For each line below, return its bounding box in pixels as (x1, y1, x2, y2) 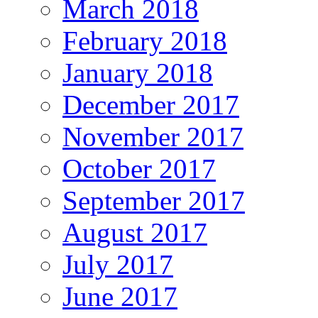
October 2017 (62, 153, 216, 184)
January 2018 (62, 57, 213, 88)
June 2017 (62, 280, 177, 312)
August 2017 (62, 216, 207, 248)
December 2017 (62, 89, 239, 120)
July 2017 (62, 248, 173, 280)
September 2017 (62, 185, 245, 216)
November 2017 (62, 121, 243, 152)
